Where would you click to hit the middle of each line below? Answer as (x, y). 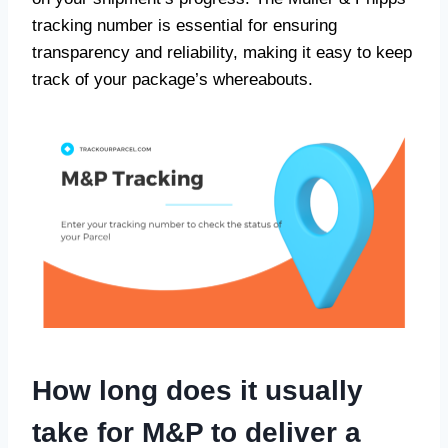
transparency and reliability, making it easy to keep (222, 52)
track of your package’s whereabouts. (172, 79)
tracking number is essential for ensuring (184, 25)
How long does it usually (197, 390)
